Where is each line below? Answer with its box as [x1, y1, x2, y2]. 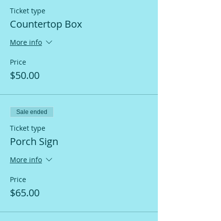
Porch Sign [10, 134, 58, 148]
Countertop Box [10, 17, 82, 31]
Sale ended [16, 108, 47, 115]
